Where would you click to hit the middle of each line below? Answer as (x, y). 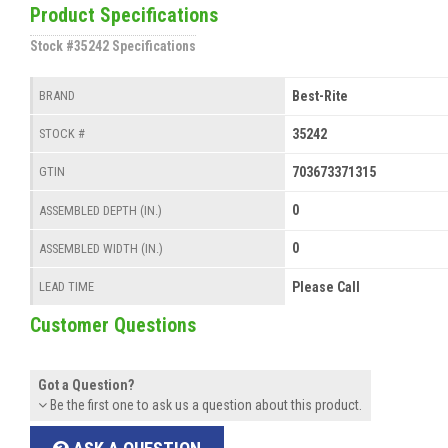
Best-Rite (319, 95)
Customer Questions (113, 325)
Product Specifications (124, 16)
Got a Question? (86, 385)
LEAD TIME (67, 286)
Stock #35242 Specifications (113, 46)
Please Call (325, 286)
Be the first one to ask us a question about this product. (205, 405)
